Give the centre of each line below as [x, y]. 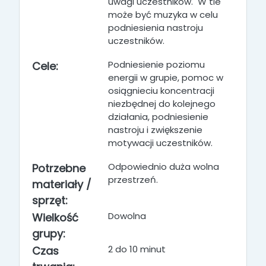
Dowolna [127, 216]
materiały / [62, 184]
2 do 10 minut [137, 249]
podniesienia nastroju [156, 28]
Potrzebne [59, 168]
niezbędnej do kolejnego [162, 104]
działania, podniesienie [158, 117]
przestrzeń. [133, 180]
